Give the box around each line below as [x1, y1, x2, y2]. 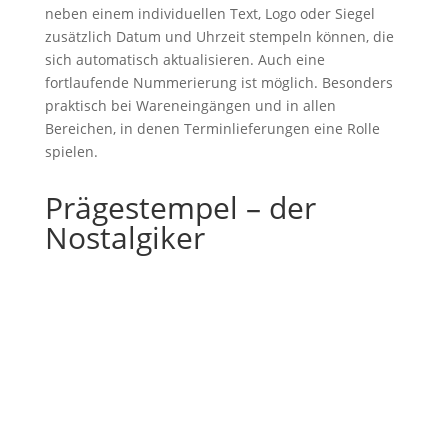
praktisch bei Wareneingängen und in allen [44, 96, 336, 115]
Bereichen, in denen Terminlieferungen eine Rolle [44, 119, 380, 138]
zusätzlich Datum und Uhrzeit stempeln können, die [44, 27, 394, 46]
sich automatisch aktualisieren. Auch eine [44, 50, 325, 69]
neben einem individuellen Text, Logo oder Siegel [44, 4, 375, 23]
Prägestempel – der [44, 187, 316, 228]
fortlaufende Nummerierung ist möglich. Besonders [44, 73, 393, 92]
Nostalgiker [44, 217, 205, 258]
